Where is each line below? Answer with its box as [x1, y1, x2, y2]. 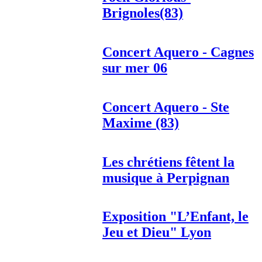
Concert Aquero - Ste [102, 99, 229, 115]
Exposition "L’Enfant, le [102, 209, 249, 225]
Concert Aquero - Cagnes [102, 44, 254, 60]
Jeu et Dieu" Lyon [102, 225, 211, 240]
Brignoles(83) [102, 5, 183, 21]
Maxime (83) [102, 115, 179, 130]
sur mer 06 [102, 60, 167, 75]
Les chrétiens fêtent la [102, 154, 235, 170]
